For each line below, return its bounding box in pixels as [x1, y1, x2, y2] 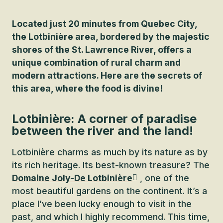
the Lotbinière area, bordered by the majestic [12, 31, 210, 42]
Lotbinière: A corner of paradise [12, 111, 197, 126]
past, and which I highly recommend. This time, [12, 212, 210, 222]
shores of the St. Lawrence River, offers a [12, 44, 192, 55]
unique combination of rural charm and [12, 57, 181, 68]
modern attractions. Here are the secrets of [12, 70, 202, 81]
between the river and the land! [12, 123, 193, 138]
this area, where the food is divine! [12, 83, 163, 94]
